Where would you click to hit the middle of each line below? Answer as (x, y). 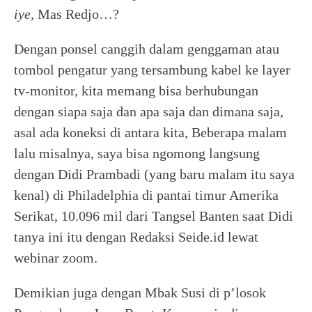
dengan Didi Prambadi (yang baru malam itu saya (154, 174)
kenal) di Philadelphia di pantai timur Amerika (146, 195)
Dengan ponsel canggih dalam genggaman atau (147, 49)
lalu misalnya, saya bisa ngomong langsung (137, 153)
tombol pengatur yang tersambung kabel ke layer (152, 70)
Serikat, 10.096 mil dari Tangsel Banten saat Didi (154, 216)
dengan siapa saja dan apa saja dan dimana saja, (149, 111)
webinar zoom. (56, 258)
